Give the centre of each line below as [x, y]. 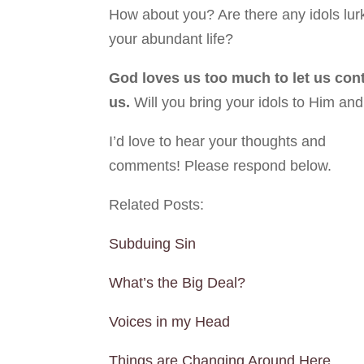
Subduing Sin [153, 243]
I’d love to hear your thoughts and [218, 141]
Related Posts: [157, 204]
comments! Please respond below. [221, 165]
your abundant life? [171, 39]
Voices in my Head [170, 321]
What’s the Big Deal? [178, 282]
